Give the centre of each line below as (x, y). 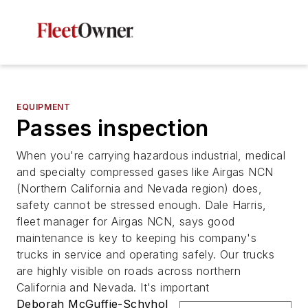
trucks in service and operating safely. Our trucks (145, 254)
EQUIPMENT (44, 107)
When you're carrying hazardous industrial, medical (151, 155)
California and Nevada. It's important (113, 287)
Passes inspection (113, 128)
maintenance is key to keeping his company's (137, 238)
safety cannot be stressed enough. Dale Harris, (142, 205)
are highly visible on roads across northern (129, 271)
